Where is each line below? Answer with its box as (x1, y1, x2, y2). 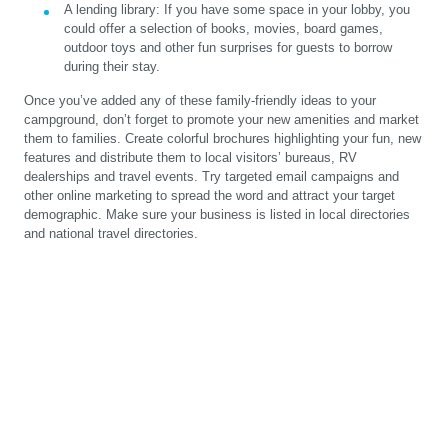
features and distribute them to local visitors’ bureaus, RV (24, 150, 357, 166)
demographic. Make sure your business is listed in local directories (24, 207, 410, 223)
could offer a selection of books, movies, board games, (64, 21, 383, 37)
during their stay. (64, 59, 160, 75)
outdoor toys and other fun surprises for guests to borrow (64, 40, 392, 56)
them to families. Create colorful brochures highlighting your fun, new (24, 131, 421, 147)
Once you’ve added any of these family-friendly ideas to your (24, 93, 376, 109)
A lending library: (64, 2, 160, 18)
